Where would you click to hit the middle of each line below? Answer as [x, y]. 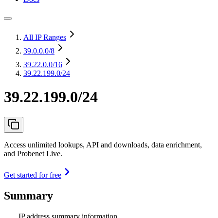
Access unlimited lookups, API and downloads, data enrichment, [103, 145]
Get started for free [33, 175]
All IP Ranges [45, 37]
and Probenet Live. [33, 153]
